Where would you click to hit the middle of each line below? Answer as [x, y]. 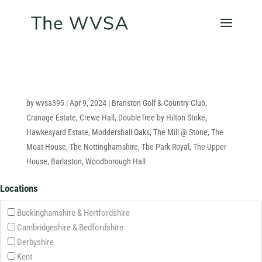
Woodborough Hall [115, 161]
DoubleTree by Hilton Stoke [161, 117]
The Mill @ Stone [180, 132]
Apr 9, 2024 [88, 103]
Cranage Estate [51, 117]
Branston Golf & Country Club [158, 103]
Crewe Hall [97, 117]
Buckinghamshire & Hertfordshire [73, 213]
